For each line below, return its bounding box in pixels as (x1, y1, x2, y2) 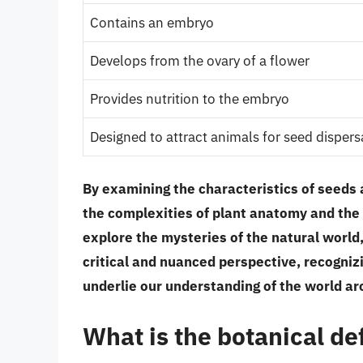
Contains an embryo (90, 13, 214, 32)
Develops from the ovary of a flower (90, 51, 310, 70)
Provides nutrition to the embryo (90, 89, 289, 108)
